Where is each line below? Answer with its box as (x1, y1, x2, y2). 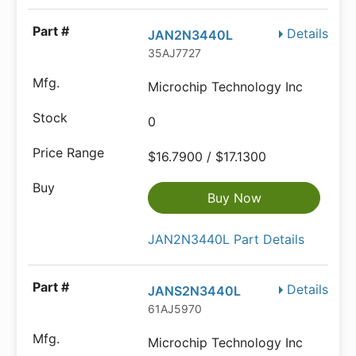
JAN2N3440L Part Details (148, 231, 305, 248)
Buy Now (207, 190, 261, 207)
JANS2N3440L (148, 283, 242, 300)
